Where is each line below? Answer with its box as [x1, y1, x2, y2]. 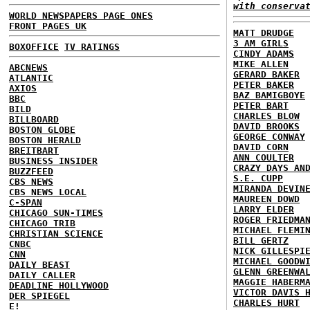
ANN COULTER [233, 152, 294, 163]
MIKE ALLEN [233, 58, 289, 69]
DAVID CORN [233, 141, 289, 152]
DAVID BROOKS [233, 120, 300, 131]
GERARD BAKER [233, 69, 300, 80]
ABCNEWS [9, 62, 48, 73]
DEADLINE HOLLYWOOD [9, 280, 109, 291]
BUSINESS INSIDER [9, 155, 98, 166]
